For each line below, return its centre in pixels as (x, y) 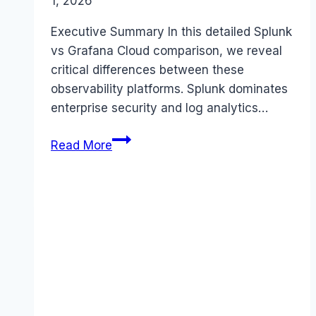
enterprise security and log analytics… (159, 108)
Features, (138, 253)
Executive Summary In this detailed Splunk (171, 32)
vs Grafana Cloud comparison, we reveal (166, 51)
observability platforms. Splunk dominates (169, 89)
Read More (81, 146)
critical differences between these (147, 70)
